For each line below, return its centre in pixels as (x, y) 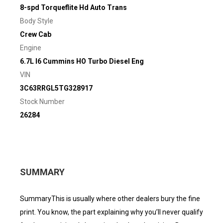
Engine (31, 48)
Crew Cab (36, 34)
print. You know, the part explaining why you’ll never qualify (111, 212)
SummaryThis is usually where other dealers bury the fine (110, 199)
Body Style (37, 21)
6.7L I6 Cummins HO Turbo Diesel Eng (82, 61)
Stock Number (42, 102)
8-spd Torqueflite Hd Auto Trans (73, 7)
